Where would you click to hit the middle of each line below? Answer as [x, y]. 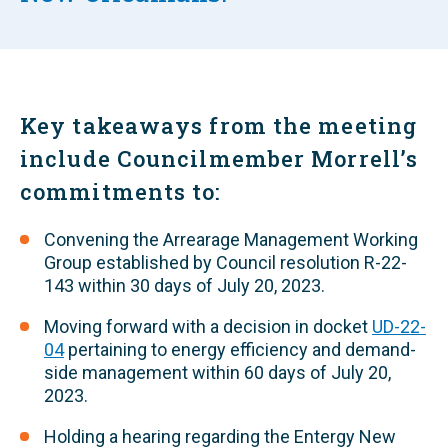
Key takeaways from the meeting [219, 125]
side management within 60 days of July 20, [217, 372]
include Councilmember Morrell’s [219, 158]
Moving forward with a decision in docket [208, 326]
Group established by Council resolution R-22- [225, 262]
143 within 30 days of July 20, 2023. [184, 285]
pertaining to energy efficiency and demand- [240, 349]
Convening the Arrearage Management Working [231, 239]
